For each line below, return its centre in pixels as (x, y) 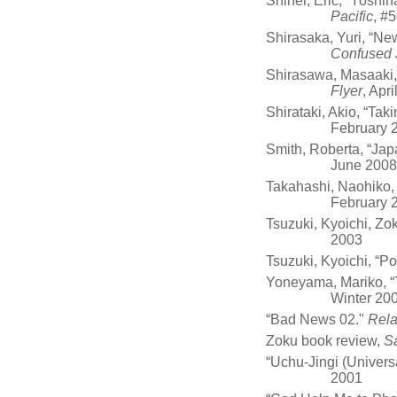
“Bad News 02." (317, 319)
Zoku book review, (325, 341)
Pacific (351, 16)
